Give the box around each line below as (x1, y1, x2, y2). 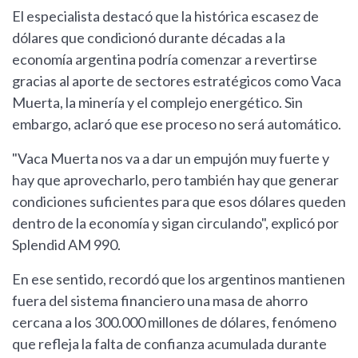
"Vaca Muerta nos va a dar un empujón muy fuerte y (12, 149, 329, 168)
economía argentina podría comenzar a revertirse (12, 50, 317, 69)
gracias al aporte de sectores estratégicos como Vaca (12, 72, 341, 90)
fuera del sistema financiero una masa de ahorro (12, 292, 308, 310)
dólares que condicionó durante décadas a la (12, 29, 285, 47)
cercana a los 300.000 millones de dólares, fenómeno (12, 313, 336, 332)
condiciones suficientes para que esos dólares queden (12, 193, 346, 211)
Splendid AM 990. (12, 236, 121, 254)
